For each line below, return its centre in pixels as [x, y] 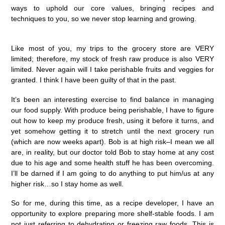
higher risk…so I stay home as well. [68, 184]
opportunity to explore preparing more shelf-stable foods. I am [113, 214]
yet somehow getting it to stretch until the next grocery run [113, 131]
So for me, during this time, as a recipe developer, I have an [113, 203]
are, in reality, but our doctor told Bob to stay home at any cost [113, 152]
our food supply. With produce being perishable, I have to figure [113, 110]
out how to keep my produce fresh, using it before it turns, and [113, 120]
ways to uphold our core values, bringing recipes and [113, 8]
